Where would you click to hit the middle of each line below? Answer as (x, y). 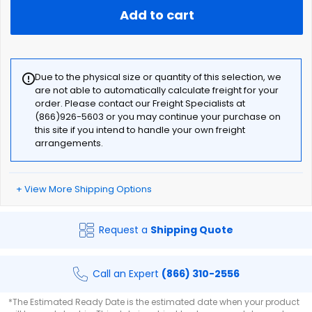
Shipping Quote (192, 230)
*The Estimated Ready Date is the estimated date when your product (154, 302)
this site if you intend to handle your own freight (140, 130)
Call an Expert (127, 274)
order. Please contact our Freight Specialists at (140, 103)
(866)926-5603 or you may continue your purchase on (158, 117)
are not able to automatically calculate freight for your (157, 90)
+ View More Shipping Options (84, 189)
